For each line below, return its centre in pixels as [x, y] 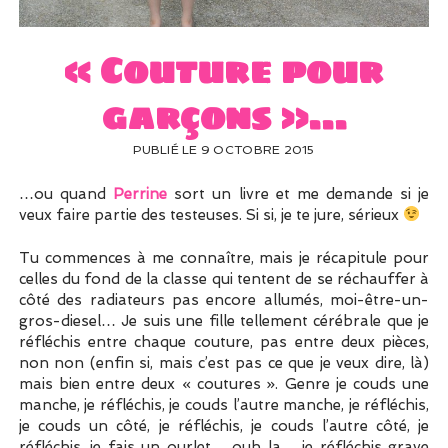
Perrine [140, 193]
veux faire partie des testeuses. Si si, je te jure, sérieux [210, 214]
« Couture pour [224, 71]
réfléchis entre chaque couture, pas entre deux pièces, [224, 341]
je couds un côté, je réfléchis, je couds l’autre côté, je [224, 425]
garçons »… [224, 117]
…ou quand [65, 193]
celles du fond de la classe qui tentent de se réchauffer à [224, 278]
